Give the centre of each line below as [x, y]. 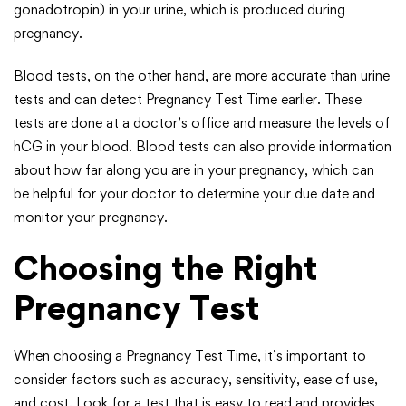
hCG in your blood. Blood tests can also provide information [203, 146]
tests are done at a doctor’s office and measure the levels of [202, 122]
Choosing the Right [166, 267]
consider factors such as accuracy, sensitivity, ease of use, [196, 379]
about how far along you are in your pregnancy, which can [194, 169]
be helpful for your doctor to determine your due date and [194, 193]
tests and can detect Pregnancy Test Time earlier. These [188, 99]
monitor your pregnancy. [91, 217]
